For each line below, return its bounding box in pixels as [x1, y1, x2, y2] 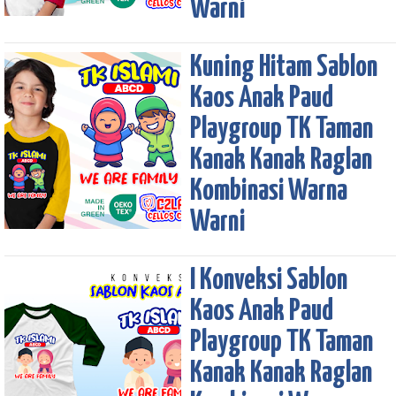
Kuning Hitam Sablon [190, 53, 377, 83]
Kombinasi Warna [190, 177, 347, 207]
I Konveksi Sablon [190, 266, 347, 296]
